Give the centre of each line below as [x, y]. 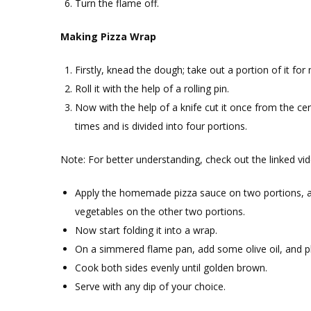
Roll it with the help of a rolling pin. [152, 89]
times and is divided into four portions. [161, 126]
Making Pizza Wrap [108, 36]
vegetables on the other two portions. [160, 211]
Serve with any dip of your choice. [150, 286]
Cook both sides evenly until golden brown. [171, 268]
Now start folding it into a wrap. [146, 230]
